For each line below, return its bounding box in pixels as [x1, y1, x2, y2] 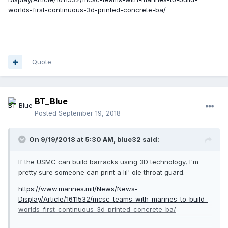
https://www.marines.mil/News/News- [18, 185, 138, 193]
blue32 [117, 135, 141, 144]
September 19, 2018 [59, 109, 121, 118]
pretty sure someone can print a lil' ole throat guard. [18, 168, 185, 177]
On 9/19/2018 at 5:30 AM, [29, 135, 117, 144]
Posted [35, 109, 59, 118]
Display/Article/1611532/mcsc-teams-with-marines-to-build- [18, 195, 208, 204]
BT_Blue [35, 96, 68, 107]
